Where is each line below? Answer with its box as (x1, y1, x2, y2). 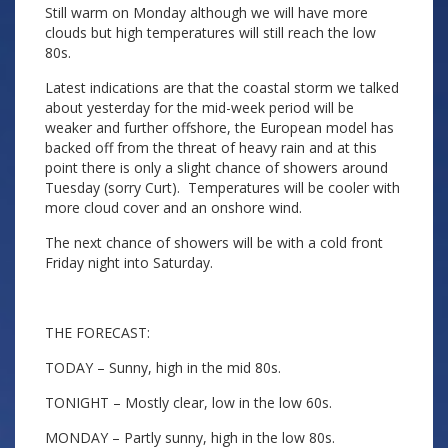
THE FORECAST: (45, 323, 150, 342)
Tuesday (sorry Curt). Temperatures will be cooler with (45, 178, 400, 197)
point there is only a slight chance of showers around (45, 158, 388, 177)
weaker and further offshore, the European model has (45, 118, 394, 137)
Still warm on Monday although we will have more (45, 3, 368, 22)
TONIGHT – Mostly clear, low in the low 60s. (45, 393, 332, 412)
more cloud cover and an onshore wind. (45, 198, 302, 217)
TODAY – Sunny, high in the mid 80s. (45, 358, 281, 377)
